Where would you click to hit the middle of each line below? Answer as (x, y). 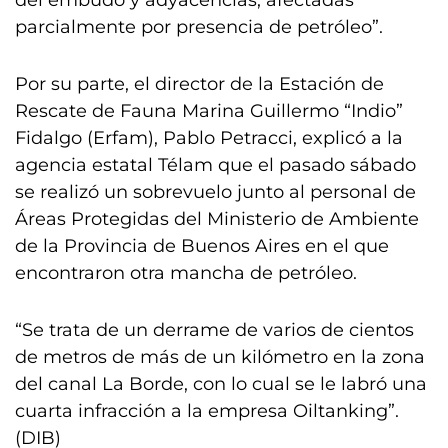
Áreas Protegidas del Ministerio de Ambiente (217, 219)
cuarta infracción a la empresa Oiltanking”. (207, 411)
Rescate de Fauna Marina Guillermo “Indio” (209, 111)
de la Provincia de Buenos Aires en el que (202, 246)
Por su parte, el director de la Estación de (199, 84)
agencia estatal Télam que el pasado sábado (215, 165)
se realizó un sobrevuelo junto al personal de (215, 192)
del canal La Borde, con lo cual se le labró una (221, 384)
